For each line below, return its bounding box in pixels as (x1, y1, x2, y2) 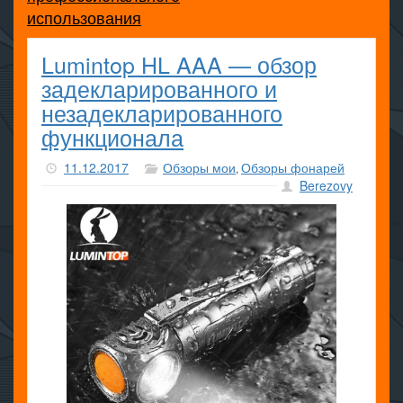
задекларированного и (41, 72, 277, 104)
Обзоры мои (163, 158, 236, 176)
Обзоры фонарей (241, 158, 345, 176)
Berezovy (300, 176, 353, 194)
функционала (41, 121, 184, 153)
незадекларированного (41, 96, 282, 129)
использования (27, 5, 141, 29)
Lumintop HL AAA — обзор (41, 48, 317, 80)
